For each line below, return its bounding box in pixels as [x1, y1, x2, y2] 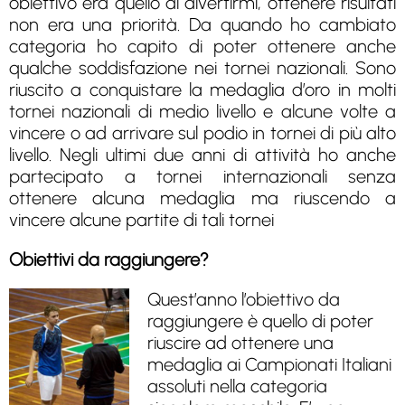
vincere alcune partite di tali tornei [9, 208, 274, 231]
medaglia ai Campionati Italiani [147, 353, 392, 375]
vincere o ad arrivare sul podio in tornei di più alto [9, 121, 396, 144]
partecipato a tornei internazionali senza [9, 165, 396, 187]
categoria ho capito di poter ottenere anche [9, 34, 396, 57]
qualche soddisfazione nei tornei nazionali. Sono [9, 56, 396, 79]
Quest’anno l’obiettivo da [147, 287, 341, 310]
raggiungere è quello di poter [147, 309, 374, 332]
